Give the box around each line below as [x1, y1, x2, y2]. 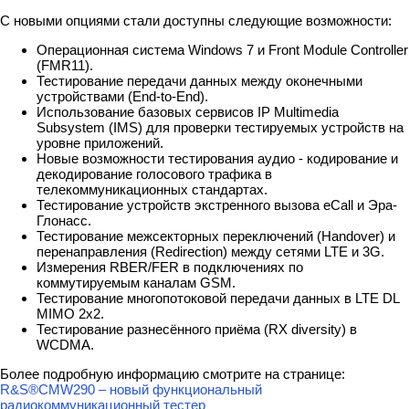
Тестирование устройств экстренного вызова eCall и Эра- [37, 197, 397, 214]
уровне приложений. [37, 135, 163, 152]
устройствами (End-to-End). [37, 89, 208, 105]
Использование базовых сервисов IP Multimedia [37, 104, 339, 121]
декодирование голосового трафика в [37, 166, 272, 183]
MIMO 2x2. [37, 306, 104, 322]
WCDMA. [37, 337, 94, 353]
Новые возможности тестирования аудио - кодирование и [37, 151, 398, 167]
